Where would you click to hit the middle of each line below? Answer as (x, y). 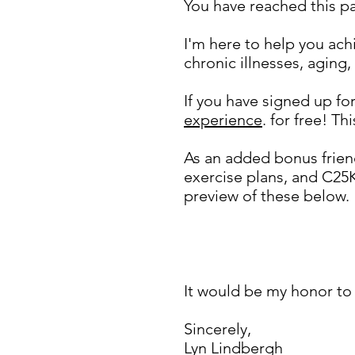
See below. (224, 253)
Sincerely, (218, 329)
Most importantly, (253, 234)
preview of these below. (267, 196)
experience (223, 120)
